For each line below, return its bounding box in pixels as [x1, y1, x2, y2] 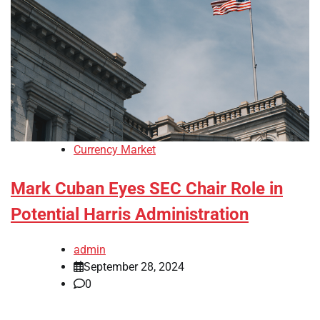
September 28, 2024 [84, 260, 184, 274]
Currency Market [74, 143, 156, 157]
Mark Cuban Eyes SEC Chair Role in [11, 179, 283, 199]
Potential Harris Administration [11, 204, 249, 225]
